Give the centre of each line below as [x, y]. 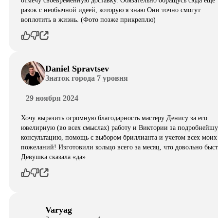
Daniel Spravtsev [77, 69]
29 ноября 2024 [52, 98]
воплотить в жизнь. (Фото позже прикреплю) [88, 19]
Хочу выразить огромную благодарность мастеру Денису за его [114, 118]
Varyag [59, 210]
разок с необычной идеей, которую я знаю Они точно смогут [111, 10]
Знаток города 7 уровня [87, 78]
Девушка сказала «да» [53, 157]
